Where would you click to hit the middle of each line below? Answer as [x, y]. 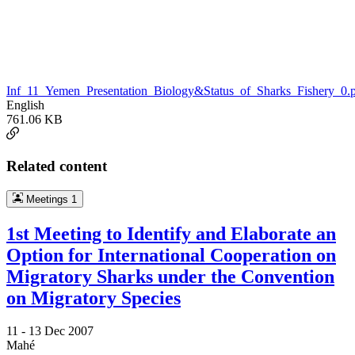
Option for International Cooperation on [171, 255]
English [25, 105]
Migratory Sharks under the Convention [170, 276]
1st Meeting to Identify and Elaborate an [171, 233]
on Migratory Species [94, 298]
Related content [57, 166]
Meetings [47, 199]
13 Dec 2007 [61, 331]
